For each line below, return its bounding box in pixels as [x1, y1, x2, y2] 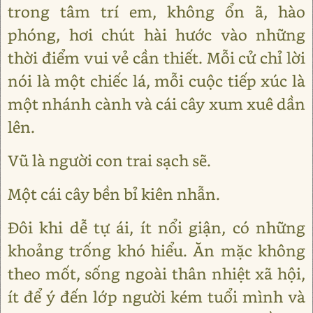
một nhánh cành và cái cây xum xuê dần [8, 94, 305, 115]
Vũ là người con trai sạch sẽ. [8, 150, 211, 171]
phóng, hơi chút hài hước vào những [8, 24, 305, 45]
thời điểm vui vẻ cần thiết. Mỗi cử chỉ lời [8, 48, 305, 68]
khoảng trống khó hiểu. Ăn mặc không [8, 240, 305, 261]
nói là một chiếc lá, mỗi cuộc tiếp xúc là [8, 71, 305, 92]
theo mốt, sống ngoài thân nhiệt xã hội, [8, 263, 305, 284]
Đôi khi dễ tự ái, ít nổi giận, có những [8, 217, 305, 238]
